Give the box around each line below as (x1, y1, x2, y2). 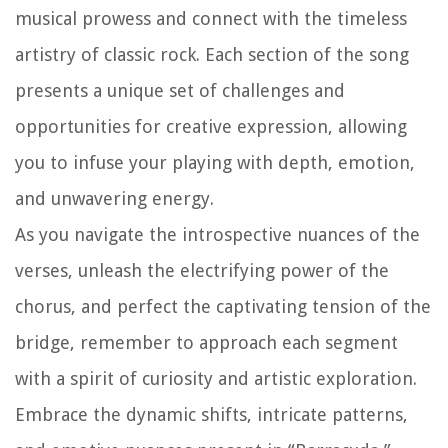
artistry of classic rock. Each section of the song (15, 44, 409, 66)
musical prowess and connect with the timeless (15, 8, 407, 30)
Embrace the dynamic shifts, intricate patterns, (15, 404, 408, 426)
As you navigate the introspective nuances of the (15, 224, 420, 246)
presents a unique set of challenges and (15, 80, 345, 102)
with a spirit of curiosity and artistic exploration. (15, 368, 417, 390)
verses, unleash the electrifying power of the (15, 260, 389, 282)
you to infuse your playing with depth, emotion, (15, 152, 415, 174)
